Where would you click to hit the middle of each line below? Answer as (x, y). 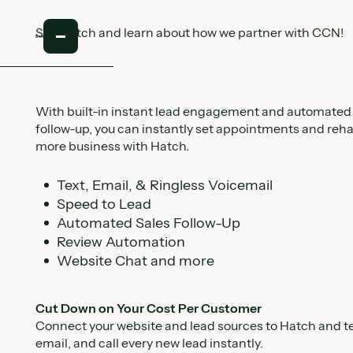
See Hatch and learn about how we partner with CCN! (190, 32)
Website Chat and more (135, 261)
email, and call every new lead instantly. (150, 343)
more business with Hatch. (113, 145)
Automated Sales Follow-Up (148, 223)
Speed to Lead (104, 204)
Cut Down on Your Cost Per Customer (149, 308)
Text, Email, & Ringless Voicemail (164, 185)
